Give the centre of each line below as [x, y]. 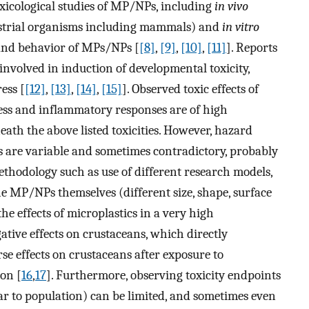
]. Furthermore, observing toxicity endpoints [163, 275]
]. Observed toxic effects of [190, 89]
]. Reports [252, 47]
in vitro [241, 27]
